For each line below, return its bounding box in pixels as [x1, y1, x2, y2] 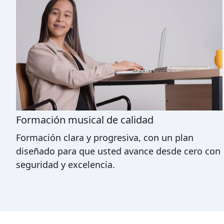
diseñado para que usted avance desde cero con [16, 144, 220, 157]
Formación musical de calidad [16, 112, 153, 126]
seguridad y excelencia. [16, 158, 115, 170]
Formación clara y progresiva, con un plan [16, 131, 193, 143]
